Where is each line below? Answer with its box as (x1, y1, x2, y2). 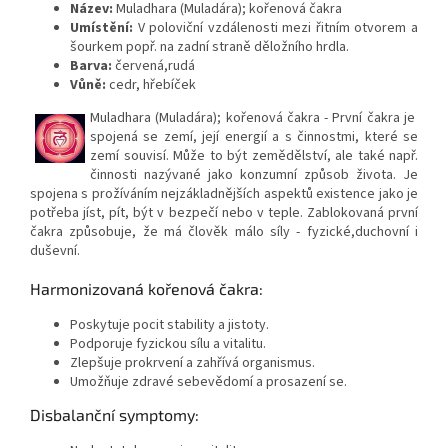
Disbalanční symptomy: (30, 405, 199, 425)
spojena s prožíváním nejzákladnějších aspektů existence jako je (30, 184, 418, 205)
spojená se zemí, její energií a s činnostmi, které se (90, 127, 418, 148)
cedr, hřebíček (106, 75, 196, 96)
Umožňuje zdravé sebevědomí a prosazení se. (70, 372, 347, 393)
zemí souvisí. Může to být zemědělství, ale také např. (90, 146, 418, 167)
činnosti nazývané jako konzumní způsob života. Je (90, 165, 418, 186)
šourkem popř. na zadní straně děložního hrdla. (70, 37, 349, 58)
